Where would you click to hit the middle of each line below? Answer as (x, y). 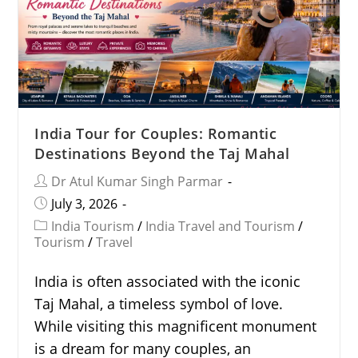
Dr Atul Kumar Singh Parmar (137, 181)
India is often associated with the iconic (168, 281)
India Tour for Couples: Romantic (156, 133)
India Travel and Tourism (221, 226)
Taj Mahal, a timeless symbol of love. (159, 303)
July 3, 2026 (85, 203)
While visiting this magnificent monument (176, 326)
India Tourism (93, 226)
